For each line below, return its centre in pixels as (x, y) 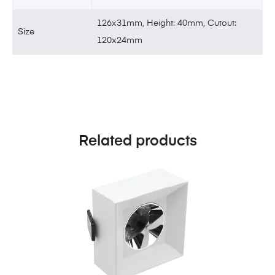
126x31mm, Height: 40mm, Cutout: (167, 23)
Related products (137, 141)
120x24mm (120, 40)
